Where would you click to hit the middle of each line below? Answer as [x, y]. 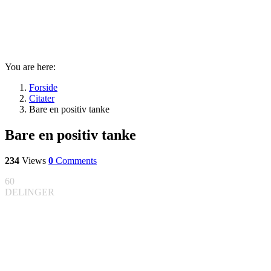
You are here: [30, 67]
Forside [43, 87]
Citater [42, 98]
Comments [76, 160]
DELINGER [30, 192]
